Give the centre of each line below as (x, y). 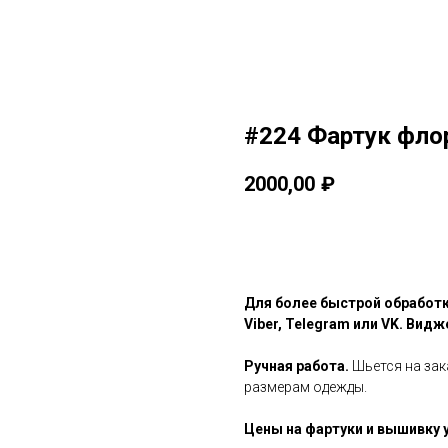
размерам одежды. (305, 387)
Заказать (306, 240)
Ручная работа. (296, 366)
